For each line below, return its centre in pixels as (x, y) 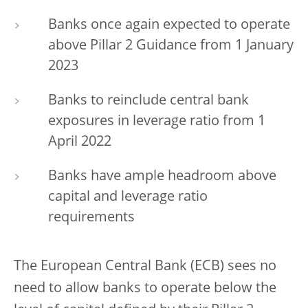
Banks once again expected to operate (169, 25)
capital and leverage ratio (128, 197)
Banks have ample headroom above (162, 177)
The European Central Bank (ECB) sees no (145, 267)
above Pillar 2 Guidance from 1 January (171, 46)
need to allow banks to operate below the (145, 289)
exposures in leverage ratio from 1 (157, 122)
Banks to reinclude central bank (148, 101)
